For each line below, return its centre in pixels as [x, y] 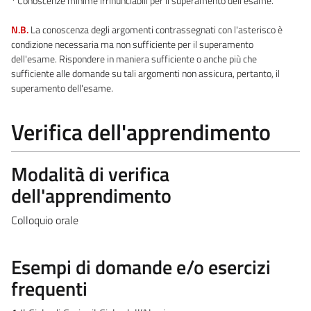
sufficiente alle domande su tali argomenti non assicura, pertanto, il [145, 73]
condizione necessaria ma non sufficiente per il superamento [132, 44]
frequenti [49, 288]
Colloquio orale [45, 220]
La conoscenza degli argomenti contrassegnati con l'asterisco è [155, 30]
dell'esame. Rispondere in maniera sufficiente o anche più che [134, 59]
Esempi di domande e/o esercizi [141, 267]
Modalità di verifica [90, 174]
